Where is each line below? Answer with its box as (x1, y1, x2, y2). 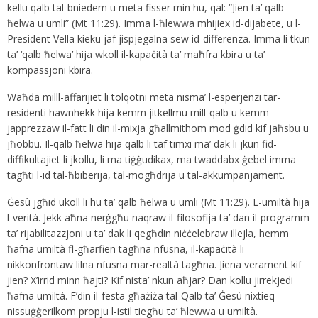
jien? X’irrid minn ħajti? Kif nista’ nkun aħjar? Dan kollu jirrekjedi (7, 273, 293, 287)
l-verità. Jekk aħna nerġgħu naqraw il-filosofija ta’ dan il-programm (7, 211, 309, 225)
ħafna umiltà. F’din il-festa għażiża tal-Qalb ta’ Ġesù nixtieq (7, 289, 275, 303)
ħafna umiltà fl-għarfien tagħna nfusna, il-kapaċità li (7, 242, 244, 256)
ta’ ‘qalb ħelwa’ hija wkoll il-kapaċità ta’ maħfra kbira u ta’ (7, 48, 265, 62)
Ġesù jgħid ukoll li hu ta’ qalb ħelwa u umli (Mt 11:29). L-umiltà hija (7, 195, 309, 209)
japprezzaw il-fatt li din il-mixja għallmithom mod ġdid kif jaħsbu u (7, 121, 309, 136)
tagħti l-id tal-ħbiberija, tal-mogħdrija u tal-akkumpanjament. (7, 168, 285, 182)
